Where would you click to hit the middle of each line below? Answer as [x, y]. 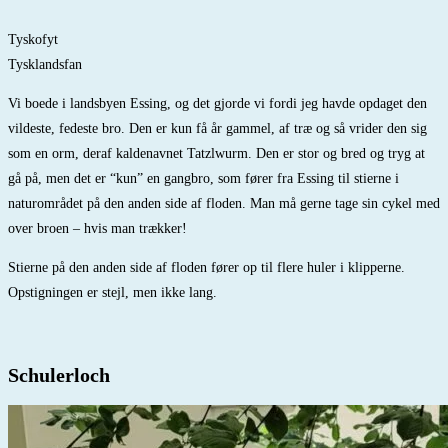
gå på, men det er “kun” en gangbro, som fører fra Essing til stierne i [203, 179]
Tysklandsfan [45, 65]
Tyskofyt [33, 40]
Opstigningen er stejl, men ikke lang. [112, 293]
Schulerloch [59, 374]
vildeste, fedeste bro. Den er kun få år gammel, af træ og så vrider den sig [217, 129]
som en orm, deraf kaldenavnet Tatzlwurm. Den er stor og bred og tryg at [216, 154]
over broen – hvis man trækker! [101, 229]
